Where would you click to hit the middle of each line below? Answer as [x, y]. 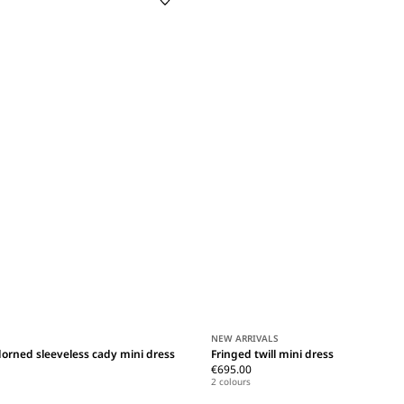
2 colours [231, 382]
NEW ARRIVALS [245, 339]
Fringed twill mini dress [273, 354]
